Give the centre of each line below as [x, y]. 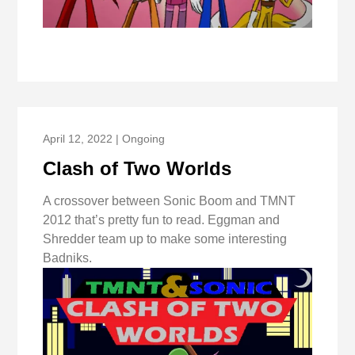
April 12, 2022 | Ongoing [104, 138]
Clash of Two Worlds [137, 168]
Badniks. [68, 258]
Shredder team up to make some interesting [165, 239]
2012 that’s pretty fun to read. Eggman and [162, 219]
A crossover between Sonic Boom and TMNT [170, 200]
